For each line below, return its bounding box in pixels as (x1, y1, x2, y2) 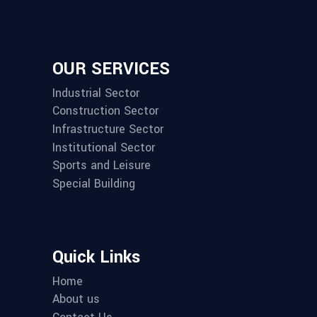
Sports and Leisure (52, 157, 151, 174)
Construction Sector (52, 103, 158, 120)
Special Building (52, 175, 135, 192)
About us (52, 291, 100, 308)
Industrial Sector (52, 84, 139, 101)
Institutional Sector (52, 139, 155, 156)
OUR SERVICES (52, 57, 170, 81)
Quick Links (52, 245, 140, 269)
